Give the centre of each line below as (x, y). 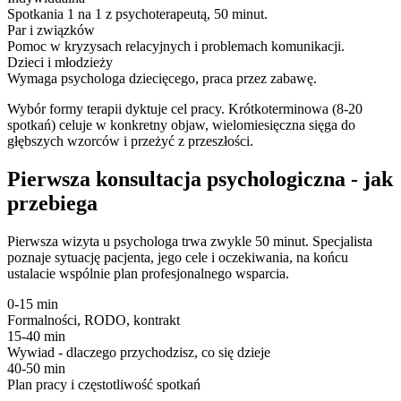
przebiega (52, 203)
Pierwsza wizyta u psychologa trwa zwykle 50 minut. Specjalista (190, 241)
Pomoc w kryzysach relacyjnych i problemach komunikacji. (176, 47)
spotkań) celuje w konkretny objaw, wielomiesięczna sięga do (181, 125)
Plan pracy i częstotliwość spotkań (104, 384)
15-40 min (36, 336)
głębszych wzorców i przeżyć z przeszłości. (130, 141)
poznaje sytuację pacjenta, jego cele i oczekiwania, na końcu (178, 257)
